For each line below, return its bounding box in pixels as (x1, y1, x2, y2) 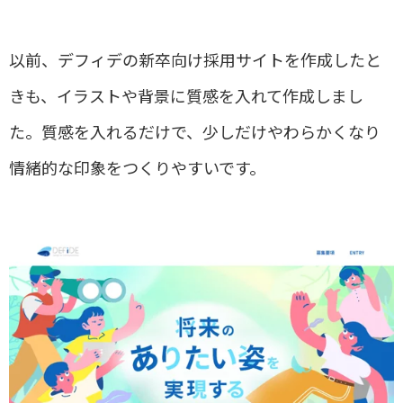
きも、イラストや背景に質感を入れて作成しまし (9, 83, 363, 107)
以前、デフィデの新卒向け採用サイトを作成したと (9, 47, 381, 71)
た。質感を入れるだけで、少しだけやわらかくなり (9, 119, 381, 143)
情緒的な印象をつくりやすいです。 (9, 155, 265, 179)
